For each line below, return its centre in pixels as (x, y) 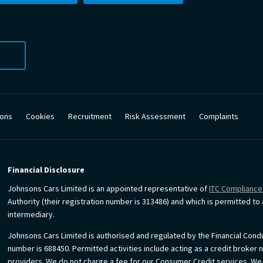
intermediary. (31, 215)
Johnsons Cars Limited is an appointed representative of (109, 189)
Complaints (219, 117)
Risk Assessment (155, 117)
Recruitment (90, 117)
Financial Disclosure (46, 170)
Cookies (40, 117)
